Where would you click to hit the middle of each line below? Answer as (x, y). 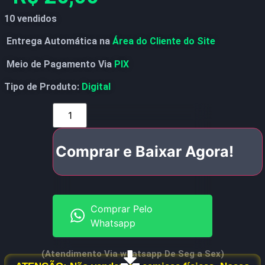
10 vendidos (30, 19)
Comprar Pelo (121, 209)
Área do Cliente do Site (163, 41)
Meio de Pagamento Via (59, 64)
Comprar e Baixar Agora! (145, 151)
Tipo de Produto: (43, 87)
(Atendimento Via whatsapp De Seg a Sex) (132, 253)
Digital (96, 87)
